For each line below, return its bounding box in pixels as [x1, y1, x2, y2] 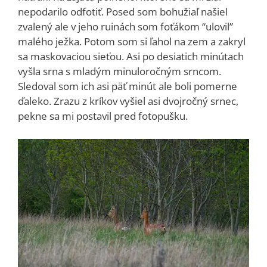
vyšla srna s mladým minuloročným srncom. [18, 64, 221, 79]
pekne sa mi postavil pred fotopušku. [18, 109, 188, 123]
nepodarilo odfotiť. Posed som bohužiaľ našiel [18, 5, 228, 19]
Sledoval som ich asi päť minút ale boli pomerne [18, 79, 237, 94]
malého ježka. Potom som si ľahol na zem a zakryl [18, 35, 246, 49]
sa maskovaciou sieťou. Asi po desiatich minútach [18, 49, 244, 64]
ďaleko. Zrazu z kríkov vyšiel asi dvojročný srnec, [18, 94, 238, 108]
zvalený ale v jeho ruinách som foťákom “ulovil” [18, 20, 233, 34]
